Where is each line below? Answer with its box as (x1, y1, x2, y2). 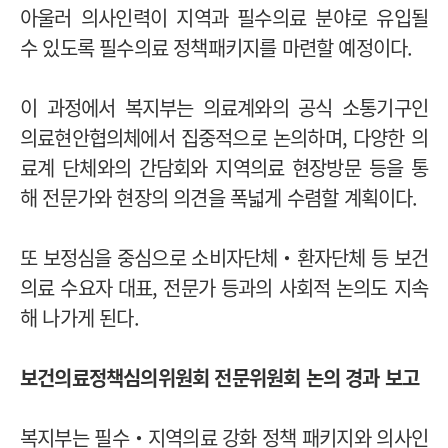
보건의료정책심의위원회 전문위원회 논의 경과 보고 (20, 362, 420, 392)
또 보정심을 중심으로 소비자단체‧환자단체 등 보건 (20, 242, 428, 272)
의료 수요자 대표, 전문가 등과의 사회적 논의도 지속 (20, 272, 428, 302)
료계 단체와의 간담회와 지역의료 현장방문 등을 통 (20, 152, 428, 182)
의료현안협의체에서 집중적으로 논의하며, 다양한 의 (20, 122, 428, 152)
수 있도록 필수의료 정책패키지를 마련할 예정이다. (20, 32, 413, 62)
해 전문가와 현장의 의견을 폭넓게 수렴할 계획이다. (20, 182, 423, 212)
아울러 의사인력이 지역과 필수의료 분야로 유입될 (20, 2, 428, 32)
